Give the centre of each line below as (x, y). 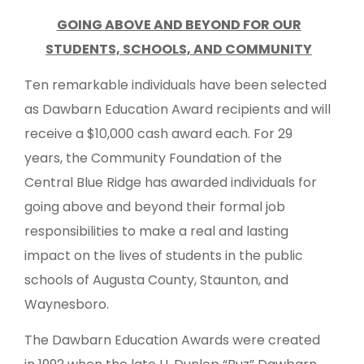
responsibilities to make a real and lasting (156, 232)
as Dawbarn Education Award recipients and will (178, 110)
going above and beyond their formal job (155, 207)
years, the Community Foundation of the (153, 158)
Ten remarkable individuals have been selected (175, 85)
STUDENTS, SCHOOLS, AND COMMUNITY (179, 50)
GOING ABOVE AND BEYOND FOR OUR (179, 25)
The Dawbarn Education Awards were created (172, 340)
